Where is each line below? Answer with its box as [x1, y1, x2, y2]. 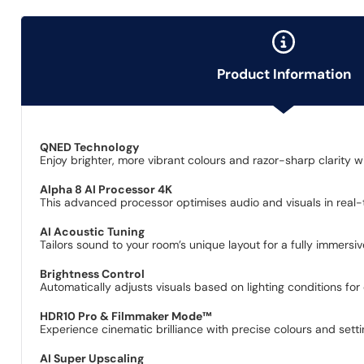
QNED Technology [40, 139, 140, 154]
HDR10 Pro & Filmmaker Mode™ [40, 308, 213, 323]
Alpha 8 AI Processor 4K [40, 181, 173, 197]
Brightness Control [40, 266, 145, 281]
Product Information [216, 66, 351, 84]
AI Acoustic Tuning [40, 223, 145, 239]
